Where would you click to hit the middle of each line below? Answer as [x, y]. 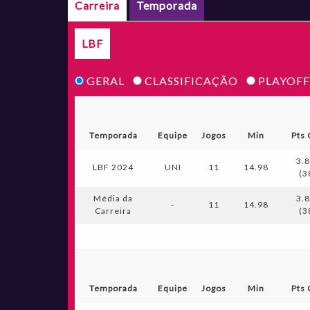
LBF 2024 [113, 167]
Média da [113, 198]
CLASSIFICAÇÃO [192, 81]
